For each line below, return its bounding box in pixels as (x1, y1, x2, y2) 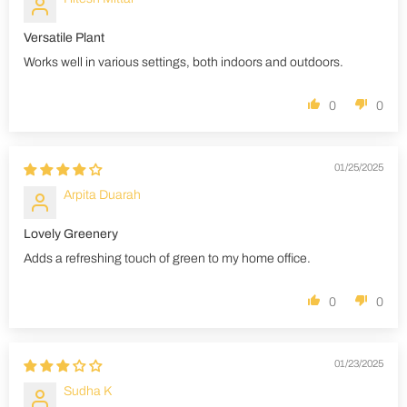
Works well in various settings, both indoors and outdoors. (24, 55, 343, 70)
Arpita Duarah (64, 188, 141, 203)
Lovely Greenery (24, 227, 118, 242)
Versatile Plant (24, 31, 104, 45)
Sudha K (64, 384, 112, 399)
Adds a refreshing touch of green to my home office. (24, 252, 311, 266)
